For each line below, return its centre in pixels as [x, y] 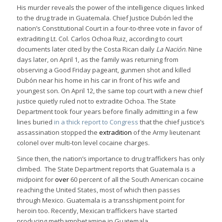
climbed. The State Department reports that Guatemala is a [106, 169]
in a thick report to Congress [96, 122]
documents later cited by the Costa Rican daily [86, 49]
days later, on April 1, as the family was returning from [97, 59]
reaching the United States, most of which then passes [98, 190]
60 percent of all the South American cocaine [137, 179]
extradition [116, 132]
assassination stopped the [57, 132]
